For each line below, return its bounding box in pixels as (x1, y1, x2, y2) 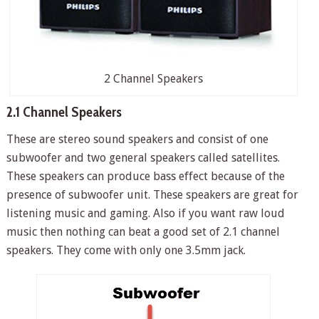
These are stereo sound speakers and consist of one (6, 132, 268, 147)
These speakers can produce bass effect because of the (6, 169, 285, 184)
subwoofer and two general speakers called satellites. (6, 151, 280, 165)
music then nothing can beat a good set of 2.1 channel (6, 225, 280, 239)
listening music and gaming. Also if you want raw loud (6, 206, 285, 221)
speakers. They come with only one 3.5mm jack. (6, 244, 246, 258)
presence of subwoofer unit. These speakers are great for (6, 188, 298, 202)
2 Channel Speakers (103, 72, 203, 86)
